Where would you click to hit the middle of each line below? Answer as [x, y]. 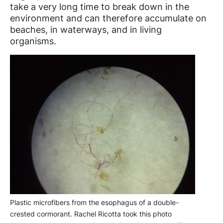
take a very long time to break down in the [100, 7]
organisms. [36, 41]
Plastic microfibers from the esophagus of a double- [94, 202]
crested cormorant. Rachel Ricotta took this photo [91, 214]
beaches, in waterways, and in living [86, 30]
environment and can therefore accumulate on [108, 18]
